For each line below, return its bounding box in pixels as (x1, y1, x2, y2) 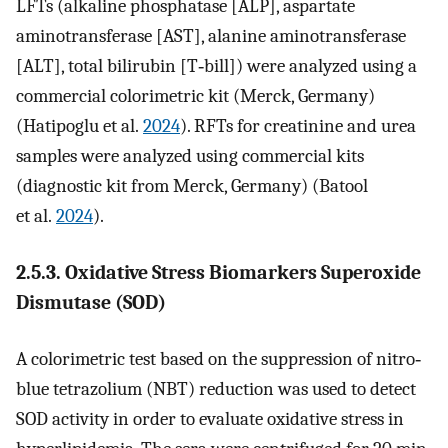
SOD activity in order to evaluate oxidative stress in (16, 408, 404, 431)
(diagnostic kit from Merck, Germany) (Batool (16, 175, 368, 198)
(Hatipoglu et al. (16, 115, 143, 138)
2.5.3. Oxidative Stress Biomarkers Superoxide (16, 260, 421, 284)
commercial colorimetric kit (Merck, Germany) (16, 85, 375, 108)
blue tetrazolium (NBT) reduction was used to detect (16, 378, 416, 401)
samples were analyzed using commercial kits (16, 145, 364, 168)
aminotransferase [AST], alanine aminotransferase (16, 25, 406, 48)
